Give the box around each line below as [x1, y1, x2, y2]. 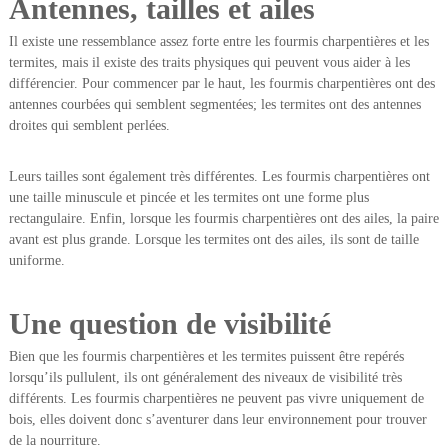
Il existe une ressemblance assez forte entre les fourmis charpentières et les [8, 34, 429, 50]
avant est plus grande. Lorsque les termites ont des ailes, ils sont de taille [8, 232, 419, 248]
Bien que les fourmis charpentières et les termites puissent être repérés [8, 349, 404, 365]
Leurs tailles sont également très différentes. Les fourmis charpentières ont [8, 169, 430, 185]
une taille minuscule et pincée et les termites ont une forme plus [8, 190, 369, 206]
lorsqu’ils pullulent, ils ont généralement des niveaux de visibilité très [8, 370, 402, 386]
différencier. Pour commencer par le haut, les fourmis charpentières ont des [8, 76, 435, 92]
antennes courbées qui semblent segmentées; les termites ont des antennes [8, 97, 421, 113]
